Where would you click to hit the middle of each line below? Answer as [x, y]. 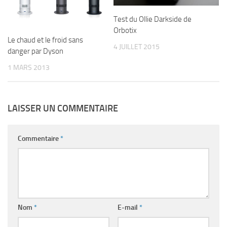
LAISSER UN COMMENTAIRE [63, 109]
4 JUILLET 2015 [137, 47]
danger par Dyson [35, 51]
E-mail [128, 208]
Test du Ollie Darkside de [153, 20]
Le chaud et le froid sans [45, 40]
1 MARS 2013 [29, 68]
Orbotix [125, 31]
